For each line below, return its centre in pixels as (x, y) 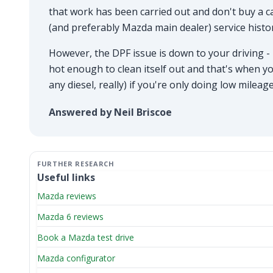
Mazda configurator (76, 258)
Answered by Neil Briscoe (110, 112)
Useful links (66, 177)
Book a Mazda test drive (86, 238)
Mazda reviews (67, 196)
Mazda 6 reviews (70, 216)
